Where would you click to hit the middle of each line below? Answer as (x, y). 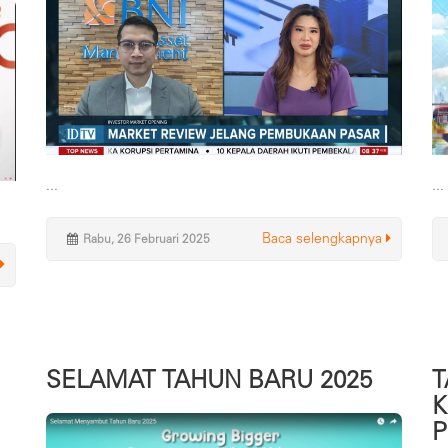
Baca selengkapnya (324, 238)
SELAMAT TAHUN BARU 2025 (208, 379)
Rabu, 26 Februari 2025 (146, 238)
